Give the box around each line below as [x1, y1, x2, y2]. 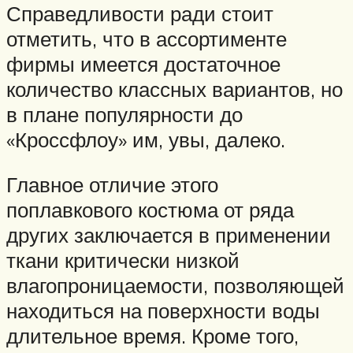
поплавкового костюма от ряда [6, 197, 294, 223]
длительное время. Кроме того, [6, 323, 299, 349]
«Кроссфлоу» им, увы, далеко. [6, 126, 285, 152]
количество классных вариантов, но [6, 76, 343, 102]
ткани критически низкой [6, 247, 240, 273]
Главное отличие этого [6, 172, 218, 198]
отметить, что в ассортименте [6, 25, 287, 51]
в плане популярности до [6, 101, 243, 127]
